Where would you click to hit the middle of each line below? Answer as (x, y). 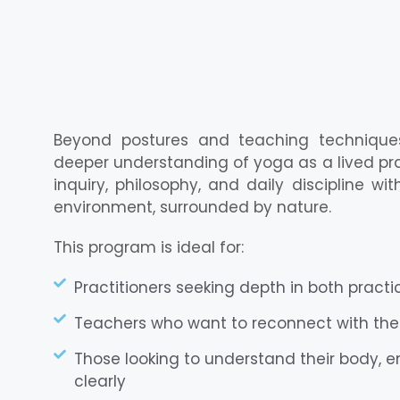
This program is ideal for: (149, 248)
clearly (100, 382)
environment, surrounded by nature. (192, 208)
